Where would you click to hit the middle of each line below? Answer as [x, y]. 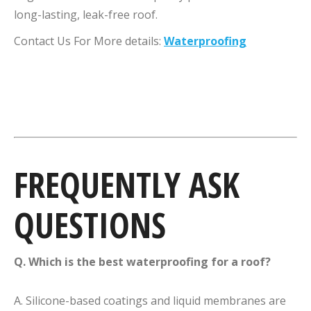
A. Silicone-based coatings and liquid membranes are [150, 300]
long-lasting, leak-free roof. [86, 14]
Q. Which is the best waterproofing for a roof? [142, 261]
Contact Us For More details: [89, 41]
